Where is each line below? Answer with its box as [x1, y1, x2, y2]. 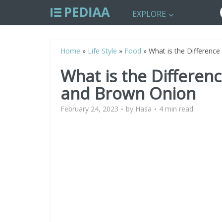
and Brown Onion [60, 82, 196, 105]
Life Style [88, 46, 117, 55]
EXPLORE [132, 8, 166, 19]
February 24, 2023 [60, 104, 118, 113]
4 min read [159, 104, 193, 113]
